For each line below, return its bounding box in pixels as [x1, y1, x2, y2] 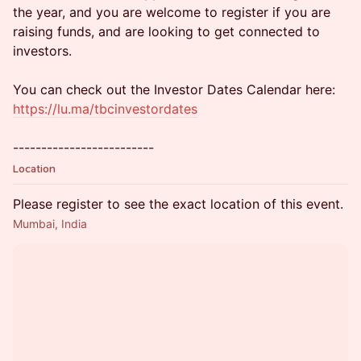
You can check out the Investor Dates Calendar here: [13, 81, 335, 98]
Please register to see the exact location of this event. [13, 196, 343, 212]
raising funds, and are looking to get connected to [13, 23, 320, 39]
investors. [13, 43, 72, 59]
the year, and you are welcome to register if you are [13, 4, 330, 20]
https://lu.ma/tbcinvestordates [13, 101, 197, 117]
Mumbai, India [13, 217, 87, 230]
